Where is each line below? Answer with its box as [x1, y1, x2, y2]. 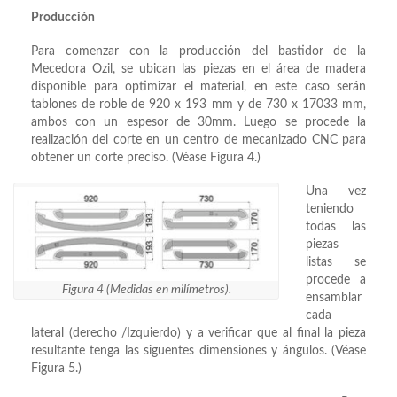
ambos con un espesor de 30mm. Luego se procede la [31, 116, 366, 129]
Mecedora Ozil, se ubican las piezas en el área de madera [31, 63, 366, 76]
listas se [306, 256, 366, 269]
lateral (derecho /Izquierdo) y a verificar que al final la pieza [31, 327, 366, 340]
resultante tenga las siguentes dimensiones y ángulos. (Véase [31, 345, 366, 358]
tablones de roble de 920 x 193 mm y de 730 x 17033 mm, [31, 98, 366, 112]
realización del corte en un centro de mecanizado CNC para [31, 134, 366, 147]
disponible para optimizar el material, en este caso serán [31, 81, 366, 94]
